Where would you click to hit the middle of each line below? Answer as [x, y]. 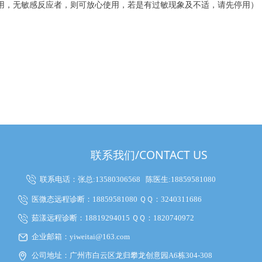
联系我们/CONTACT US [149, 154]
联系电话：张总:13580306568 [92, 179]
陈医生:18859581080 [180, 179]
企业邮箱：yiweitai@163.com [80, 237]
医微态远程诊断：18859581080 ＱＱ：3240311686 [116, 199]
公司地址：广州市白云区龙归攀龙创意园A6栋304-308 [122, 255]
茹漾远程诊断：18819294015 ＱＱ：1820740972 [117, 218]
